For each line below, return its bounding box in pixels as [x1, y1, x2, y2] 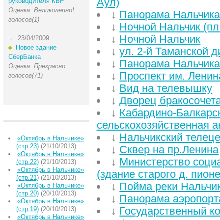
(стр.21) [16, 174, 39, 181]
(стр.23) [16, 142, 39, 150]
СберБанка [8, 53, 41, 60]
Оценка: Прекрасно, [8, 62, 67, 70]
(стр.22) [16, 158, 39, 165]
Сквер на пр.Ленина [119, 143, 219, 156]
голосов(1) [8, 16, 39, 23]
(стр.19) [16, 205, 39, 213]
